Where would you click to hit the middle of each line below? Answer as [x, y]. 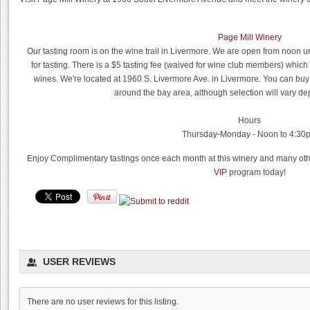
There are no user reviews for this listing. [103, 302]
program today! [256, 172]
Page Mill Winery [249, 37]
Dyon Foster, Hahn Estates [69, 252]
